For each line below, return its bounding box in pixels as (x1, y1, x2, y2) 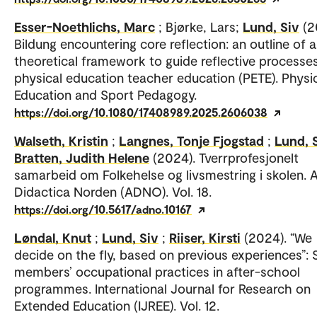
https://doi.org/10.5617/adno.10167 (14, 202, 192, 216)
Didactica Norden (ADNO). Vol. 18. (14, 183, 212, 200)
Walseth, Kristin (14, 132, 108, 149)
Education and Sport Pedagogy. (14, 86, 197, 103)
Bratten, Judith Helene (14, 149, 149, 166)
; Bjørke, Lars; (158, 18, 243, 35)
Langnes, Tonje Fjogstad (119, 132, 264, 149)
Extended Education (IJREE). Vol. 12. (14, 296, 219, 313)
